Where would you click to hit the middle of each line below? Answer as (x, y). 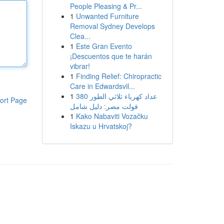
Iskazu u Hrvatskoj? (101, 126)
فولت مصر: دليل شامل (104, 106)
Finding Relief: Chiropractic (118, 76)
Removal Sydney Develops (112, 26)
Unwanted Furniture (107, 16)
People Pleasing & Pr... (106, 6)
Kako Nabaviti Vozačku (112, 116)
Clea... (80, 36)
